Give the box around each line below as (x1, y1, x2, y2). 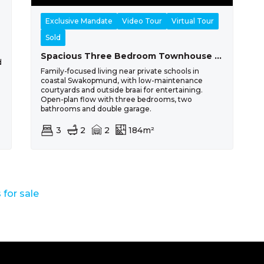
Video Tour (121, 16, 162, 26)
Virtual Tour (171, 16, 214, 26)
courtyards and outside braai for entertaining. (40, 85, 203, 95)
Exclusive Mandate (45, 16, 113, 26)
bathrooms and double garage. (40, 104, 151, 114)
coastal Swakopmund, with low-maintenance (40, 76, 203, 85)
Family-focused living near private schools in (40, 67, 199, 76)
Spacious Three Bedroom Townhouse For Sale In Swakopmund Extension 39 (214, 51, 222, 62)
